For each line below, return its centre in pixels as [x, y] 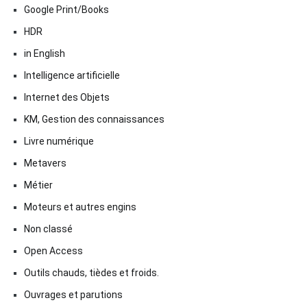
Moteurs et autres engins [80, 207]
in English [45, 53]
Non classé [48, 229]
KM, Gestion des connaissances [94, 119]
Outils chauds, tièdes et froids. [91, 272]
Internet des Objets [67, 97]
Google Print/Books [66, 9]
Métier [38, 185]
